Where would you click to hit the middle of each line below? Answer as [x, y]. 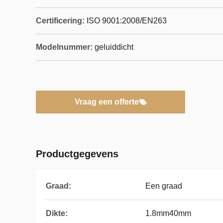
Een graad [164, 186]
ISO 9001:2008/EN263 [127, 21]
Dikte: [57, 213]
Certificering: [60, 21]
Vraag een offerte [107, 102]
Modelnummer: [64, 47]
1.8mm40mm [168, 213]
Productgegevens [77, 154]
